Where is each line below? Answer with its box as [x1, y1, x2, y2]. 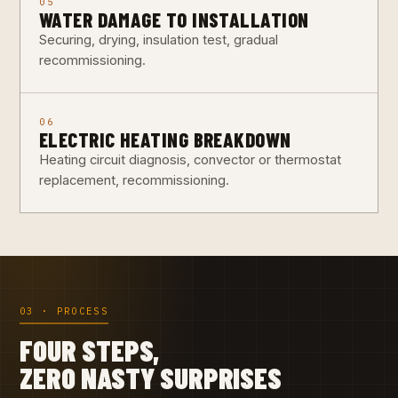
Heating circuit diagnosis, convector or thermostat [38, 151, 341, 168]
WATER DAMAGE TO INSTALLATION [38, 6, 309, 32]
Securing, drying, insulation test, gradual [38, 31, 278, 48]
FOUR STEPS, [20, 332, 161, 369]
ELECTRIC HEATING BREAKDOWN [38, 126, 291, 152]
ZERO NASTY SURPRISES [20, 360, 282, 396]
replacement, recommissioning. [38, 171, 229, 188]
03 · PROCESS [20, 304, 108, 317]
